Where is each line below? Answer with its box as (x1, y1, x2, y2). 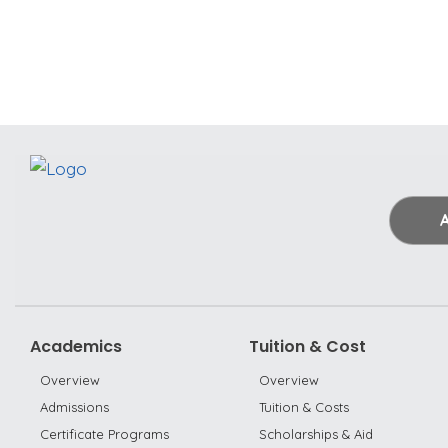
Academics (30, 335, 122, 358)
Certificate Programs (40, 426, 169, 442)
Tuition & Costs (259, 399, 349, 415)
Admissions (40, 399, 109, 415)
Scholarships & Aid (259, 426, 373, 442)
